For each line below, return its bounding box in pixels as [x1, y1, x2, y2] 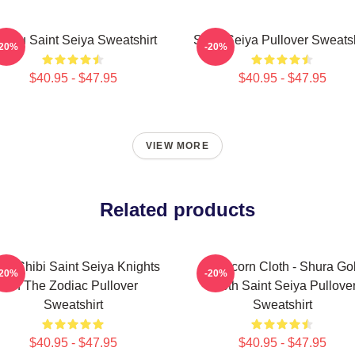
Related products [100, 199, 255, 220]
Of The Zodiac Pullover [8, 279, 138, 292]
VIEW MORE [146, 140, 209, 151]
